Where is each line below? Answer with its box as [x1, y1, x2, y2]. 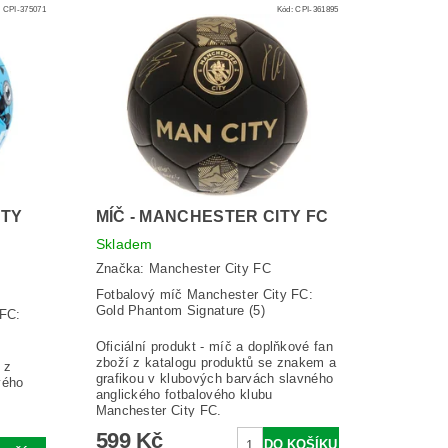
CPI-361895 [295, 4, 339, 15]
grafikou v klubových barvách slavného [95, 370, 334, 386]
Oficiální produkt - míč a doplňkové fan [95, 338, 334, 354]
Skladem [95, 236, 153, 252]
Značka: [95, 260, 150, 276]
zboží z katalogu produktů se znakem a [95, 354, 337, 370]
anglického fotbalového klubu [95, 386, 273, 402]
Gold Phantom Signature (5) [95, 302, 265, 318]
